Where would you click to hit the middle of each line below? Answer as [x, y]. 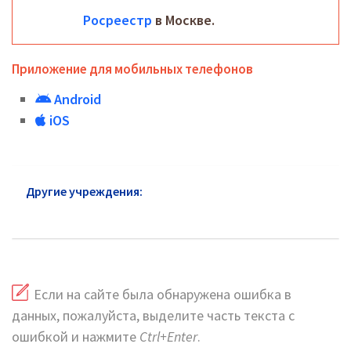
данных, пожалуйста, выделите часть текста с [153, 316]
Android [76, 99]
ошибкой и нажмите [76, 337]
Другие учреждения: [84, 191]
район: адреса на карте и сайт [113, 213]
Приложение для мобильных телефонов [132, 69]
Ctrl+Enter [168, 337]
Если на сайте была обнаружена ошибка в [163, 295]
